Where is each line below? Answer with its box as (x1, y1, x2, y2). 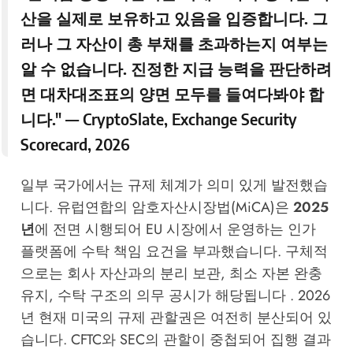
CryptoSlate (82, 108, 164, 128)
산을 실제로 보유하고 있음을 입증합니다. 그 (20, 7, 328, 28)
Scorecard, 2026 (20, 133, 130, 154)
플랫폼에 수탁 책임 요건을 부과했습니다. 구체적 (20, 240, 328, 262)
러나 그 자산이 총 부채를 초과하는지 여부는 (20, 32, 328, 53)
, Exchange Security (163, 108, 297, 128)
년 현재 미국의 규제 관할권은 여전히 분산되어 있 (20, 307, 332, 328)
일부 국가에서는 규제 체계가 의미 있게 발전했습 (20, 174, 328, 195)
